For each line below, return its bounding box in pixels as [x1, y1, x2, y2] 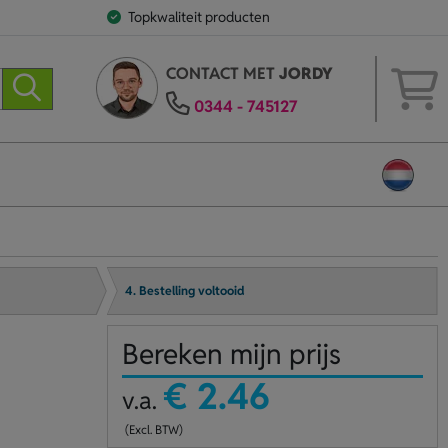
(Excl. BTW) [121, 422, 183, 437]
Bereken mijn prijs [121, 336, 341, 372]
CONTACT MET [165, 63, 279, 84]
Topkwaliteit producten [127, 8, 270, 26]
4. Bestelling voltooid [125, 283, 246, 299]
